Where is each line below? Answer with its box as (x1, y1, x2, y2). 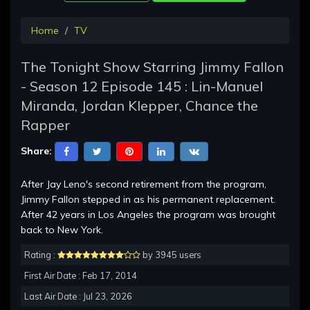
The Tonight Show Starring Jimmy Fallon (21, 58, 284, 76)
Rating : (24, 249, 57, 261)
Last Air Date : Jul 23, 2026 (24, 291, 132, 302)
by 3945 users (140, 249, 201, 261)
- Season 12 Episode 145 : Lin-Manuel (21, 77, 263, 95)
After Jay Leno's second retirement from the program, (21, 178, 266, 191)
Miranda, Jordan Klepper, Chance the (21, 97, 258, 115)
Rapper (21, 116, 70, 134)
